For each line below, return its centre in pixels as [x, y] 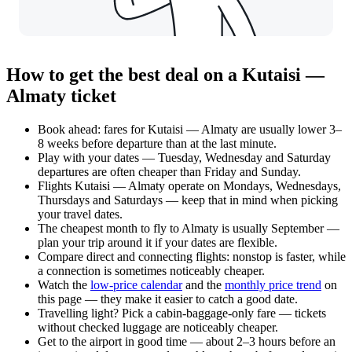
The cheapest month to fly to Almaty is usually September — [189, 228]
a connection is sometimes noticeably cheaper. [151, 270]
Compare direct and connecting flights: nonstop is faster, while [192, 256]
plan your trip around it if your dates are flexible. [158, 242]
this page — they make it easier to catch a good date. [168, 299]
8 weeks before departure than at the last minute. [157, 143]
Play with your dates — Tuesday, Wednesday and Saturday [184, 157]
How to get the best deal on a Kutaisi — [165, 74]
